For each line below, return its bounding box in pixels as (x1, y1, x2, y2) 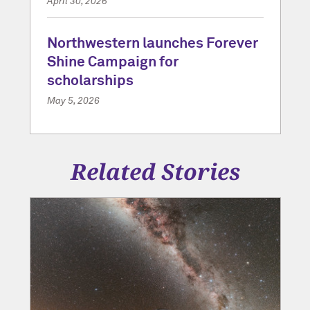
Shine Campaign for (46, 55, 179, 70)
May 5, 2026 (46, 95, 100, 106)
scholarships (46, 73, 134, 89)
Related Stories (70, 156, 240, 186)
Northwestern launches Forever (46, 36, 258, 51)
